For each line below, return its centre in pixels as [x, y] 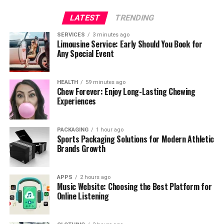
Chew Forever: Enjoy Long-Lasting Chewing [126, 91]
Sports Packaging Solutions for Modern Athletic [135, 139]
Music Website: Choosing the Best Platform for [134, 186]
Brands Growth [81, 148]
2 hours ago [95, 177]
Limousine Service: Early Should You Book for [129, 44]
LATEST [85, 17]
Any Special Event [85, 53]
